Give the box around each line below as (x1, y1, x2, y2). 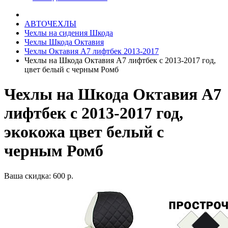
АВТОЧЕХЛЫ (24, 19, 76, 28)
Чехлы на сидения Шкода (24, 28, 113, 37)
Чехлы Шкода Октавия (24, 38, 104, 46)
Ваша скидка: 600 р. (4, 171, 73, 180)
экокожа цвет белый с (4, 123, 164, 141)
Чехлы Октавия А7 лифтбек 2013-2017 (24, 47, 159, 55)
